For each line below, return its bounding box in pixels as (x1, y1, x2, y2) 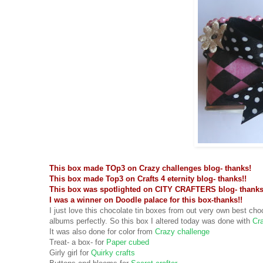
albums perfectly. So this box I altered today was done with (49, 217, 250, 226)
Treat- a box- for (49, 238, 106, 247)
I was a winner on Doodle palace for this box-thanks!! (49, 195, 242, 205)
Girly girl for (49, 248, 89, 258)
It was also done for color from (49, 227, 155, 237)
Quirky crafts (89, 248, 135, 258)
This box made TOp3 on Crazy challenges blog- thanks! (49, 164, 251, 173)
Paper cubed (106, 238, 149, 247)
